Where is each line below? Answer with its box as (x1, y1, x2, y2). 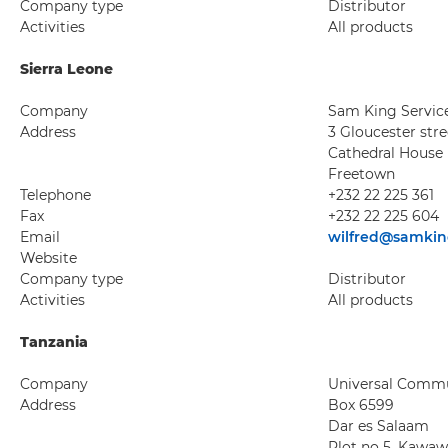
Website (20, 249, 77, 267)
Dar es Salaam (328, 417, 429, 435)
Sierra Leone (20, 60, 113, 78)
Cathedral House (328, 144, 443, 162)
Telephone (20, 186, 91, 204)
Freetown (328, 165, 395, 183)
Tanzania (20, 333, 88, 351)
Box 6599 (328, 396, 394, 414)
